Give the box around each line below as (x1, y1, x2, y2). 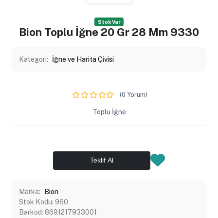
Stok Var (97, 19, 121, 25)
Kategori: (18, 55, 50, 64)
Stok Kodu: (18, 198, 55, 206)
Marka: (18, 187, 42, 196)
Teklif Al (90, 156, 113, 164)
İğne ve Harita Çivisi (52, 55, 114, 64)
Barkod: (18, 208, 45, 216)
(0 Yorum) (119, 91, 147, 99)
